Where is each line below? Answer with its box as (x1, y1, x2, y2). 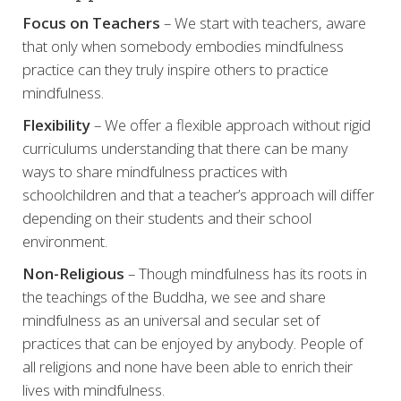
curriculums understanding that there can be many (22, 138, 348, 158)
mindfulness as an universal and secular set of (22, 310, 320, 330)
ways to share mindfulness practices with (22, 161, 287, 182)
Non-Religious (22, 263, 124, 284)
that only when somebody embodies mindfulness (22, 36, 344, 56)
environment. (22, 231, 107, 252)
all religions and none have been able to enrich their (22, 356, 353, 377)
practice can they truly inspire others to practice (22, 59, 328, 80)
